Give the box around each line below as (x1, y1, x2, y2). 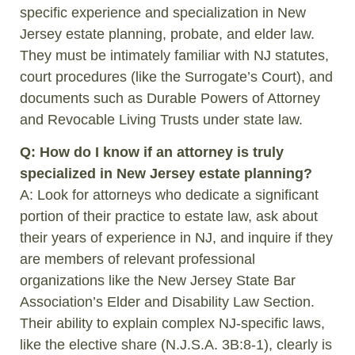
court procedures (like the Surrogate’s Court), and (20, 68, 333, 85)
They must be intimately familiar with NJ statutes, (20, 47, 329, 63)
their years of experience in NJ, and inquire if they (20, 229, 333, 246)
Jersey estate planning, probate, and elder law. (20, 25, 315, 42)
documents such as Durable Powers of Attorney (20, 90, 320, 106)
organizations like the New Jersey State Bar (20, 272, 296, 288)
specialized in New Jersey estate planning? (20, 165, 312, 181)
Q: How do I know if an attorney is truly (20, 143, 284, 160)
